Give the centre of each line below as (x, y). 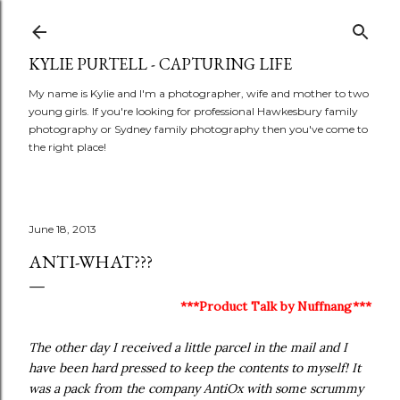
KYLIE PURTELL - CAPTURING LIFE (160, 64)
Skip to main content (200, 22)
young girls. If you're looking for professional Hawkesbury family (193, 111)
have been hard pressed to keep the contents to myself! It (195, 368)
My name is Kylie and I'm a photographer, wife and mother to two (199, 93)
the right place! (67, 147)
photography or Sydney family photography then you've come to (198, 129)
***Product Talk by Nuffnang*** (276, 306)
